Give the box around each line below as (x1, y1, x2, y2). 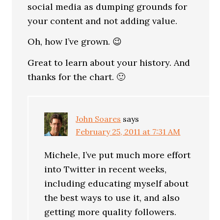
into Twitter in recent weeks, (44, 163, 167, 175)
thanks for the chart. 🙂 (27, 71, 126, 82)
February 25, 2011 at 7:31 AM (76, 126, 181, 137)
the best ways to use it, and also (44, 192, 180, 203)
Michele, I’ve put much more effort (44, 149, 191, 161)
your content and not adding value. (27, 15, 178, 27)
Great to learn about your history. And (27, 56, 191, 68)
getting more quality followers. (44, 206, 177, 218)
